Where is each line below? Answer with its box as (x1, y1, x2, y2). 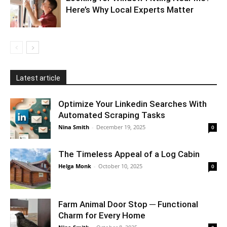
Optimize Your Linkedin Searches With (58, 99, 207, 109)
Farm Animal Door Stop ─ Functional (58, 199, 198, 210)
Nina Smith (58, 123, 89, 131)
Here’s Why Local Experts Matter (66, 5, 194, 15)
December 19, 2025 (96, 123, 145, 131)
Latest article (16, 74, 60, 83)
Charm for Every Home (58, 210, 145, 221)
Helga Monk (58, 162, 91, 170)
